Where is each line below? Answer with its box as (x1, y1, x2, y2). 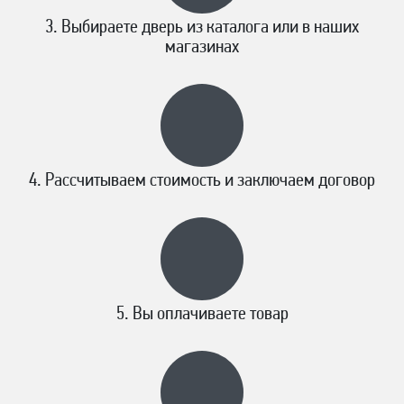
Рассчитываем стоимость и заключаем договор (45, 171, 375, 191)
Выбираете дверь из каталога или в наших (61, 18, 359, 38)
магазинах (165, 38, 239, 58)
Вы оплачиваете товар (132, 305, 289, 325)
